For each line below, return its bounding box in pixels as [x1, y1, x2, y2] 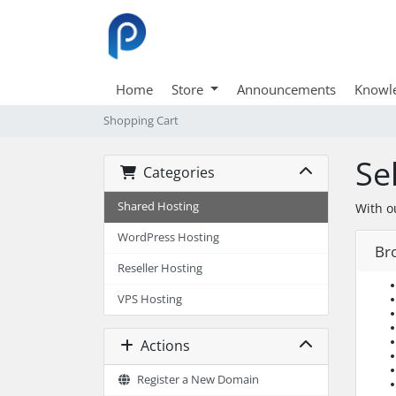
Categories [135, 163, 215, 183]
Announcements [236, 80, 336, 98]
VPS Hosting [118, 291, 182, 307]
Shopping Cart [103, 112, 179, 128]
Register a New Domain [131, 371, 259, 387]
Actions [133, 336, 190, 356]
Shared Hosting [118, 198, 199, 214]
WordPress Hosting [118, 229, 219, 245]
